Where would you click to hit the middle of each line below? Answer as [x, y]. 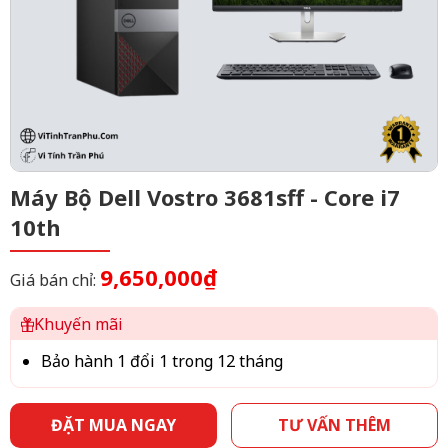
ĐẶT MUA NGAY [113, 425]
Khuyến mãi [79, 324]
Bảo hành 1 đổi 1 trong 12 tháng [162, 361]
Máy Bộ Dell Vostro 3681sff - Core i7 [205, 197]
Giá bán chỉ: [55, 280]
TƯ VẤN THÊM [334, 425]
